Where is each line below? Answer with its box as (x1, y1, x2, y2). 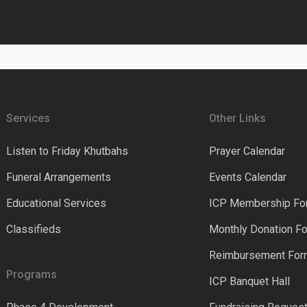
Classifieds (5, 223, 61, 236)
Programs (5, 268, 57, 281)
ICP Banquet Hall (209, 275, 291, 288)
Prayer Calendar (209, 145, 286, 158)
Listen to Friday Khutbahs (5, 145, 128, 158)
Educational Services (5, 197, 106, 210)
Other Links (209, 112, 267, 125)
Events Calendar (209, 171, 287, 184)
